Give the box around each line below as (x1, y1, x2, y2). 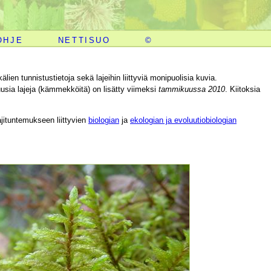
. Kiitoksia (225, 84, 260, 94)
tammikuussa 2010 (158, 84, 225, 94)
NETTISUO (57, 35, 111, 45)
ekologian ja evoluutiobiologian (130, 115, 237, 125)
